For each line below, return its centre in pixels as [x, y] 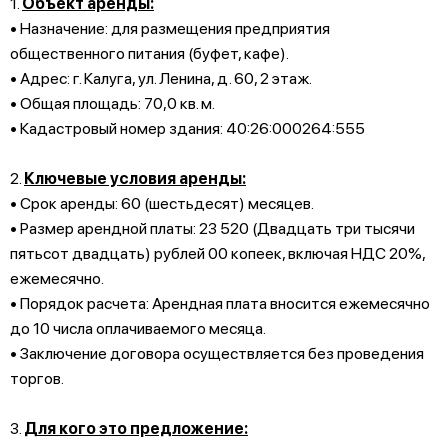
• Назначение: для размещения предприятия [170, 28]
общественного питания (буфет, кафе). [149, 53]
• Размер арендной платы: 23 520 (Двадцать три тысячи [212, 228]
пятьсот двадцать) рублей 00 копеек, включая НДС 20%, [217, 253]
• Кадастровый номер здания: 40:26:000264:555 [187, 128]
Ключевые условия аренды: [135, 178]
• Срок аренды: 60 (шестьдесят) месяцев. [162, 203]
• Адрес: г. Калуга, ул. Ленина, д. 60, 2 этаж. [161, 78]
